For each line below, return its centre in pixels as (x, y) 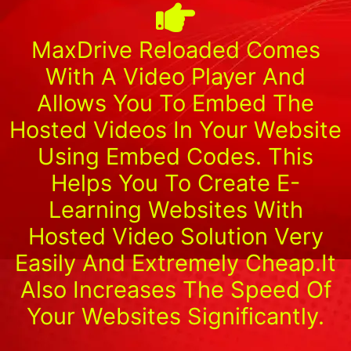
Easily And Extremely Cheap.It (175, 262)
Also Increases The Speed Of (175, 289)
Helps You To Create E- (175, 183)
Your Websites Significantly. (175, 316)
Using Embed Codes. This (175, 156)
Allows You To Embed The (175, 103)
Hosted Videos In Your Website (175, 129)
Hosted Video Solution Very (175, 236)
